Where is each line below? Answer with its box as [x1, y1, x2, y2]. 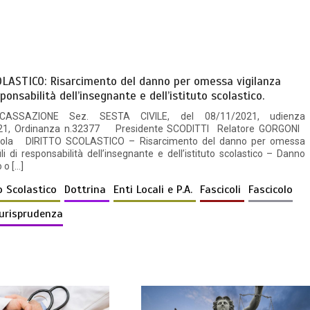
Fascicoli [200, 183, 245, 197]
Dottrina [64, 183, 110, 197]
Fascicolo [248, 183, 293, 197]
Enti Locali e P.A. [113, 183, 197, 197]
